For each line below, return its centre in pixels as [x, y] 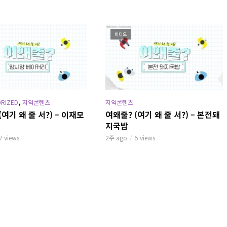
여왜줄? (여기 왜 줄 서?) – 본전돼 [162, 114]
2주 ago [116, 137]
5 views [145, 137]
